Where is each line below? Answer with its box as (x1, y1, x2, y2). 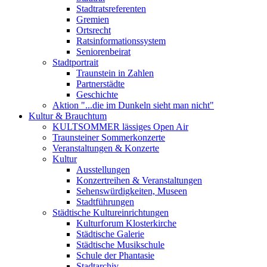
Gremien (76, 14, 109, 24)
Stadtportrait (52, 57, 98, 67)
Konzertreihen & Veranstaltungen (76, 175, 202, 185)
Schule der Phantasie (76, 250, 154, 260)
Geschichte (76, 89, 118, 100)
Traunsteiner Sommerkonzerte (52, 132, 165, 142)
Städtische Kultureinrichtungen (52, 207, 169, 218)
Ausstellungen (76, 164, 130, 175)
